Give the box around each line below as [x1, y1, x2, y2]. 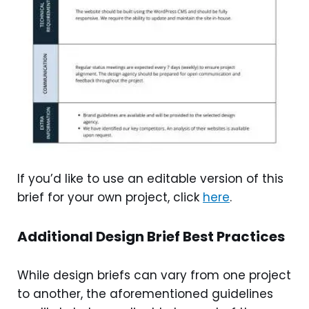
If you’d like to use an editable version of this [17, 170, 283, 187]
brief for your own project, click [17, 188, 203, 206]
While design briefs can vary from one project [17, 266, 291, 283]
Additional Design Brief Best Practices [17, 226, 285, 246]
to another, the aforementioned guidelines [17, 285, 273, 302]
